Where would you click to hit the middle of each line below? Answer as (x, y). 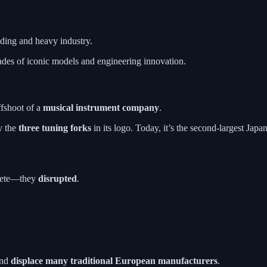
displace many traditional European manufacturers (114, 260)
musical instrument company (101, 107)
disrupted (58, 178)
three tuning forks (55, 128)
